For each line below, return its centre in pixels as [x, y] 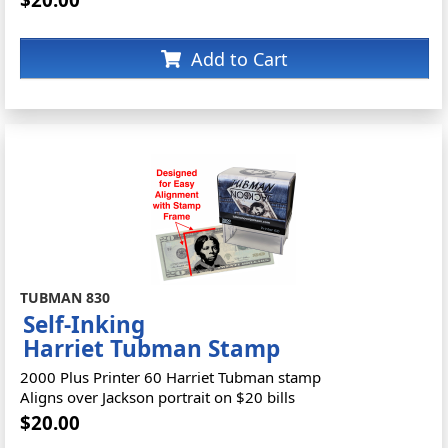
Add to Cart [240, 58]
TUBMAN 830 [65, 297]
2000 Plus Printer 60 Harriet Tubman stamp [171, 377]
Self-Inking [84, 324]
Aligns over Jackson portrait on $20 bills [158, 397]
